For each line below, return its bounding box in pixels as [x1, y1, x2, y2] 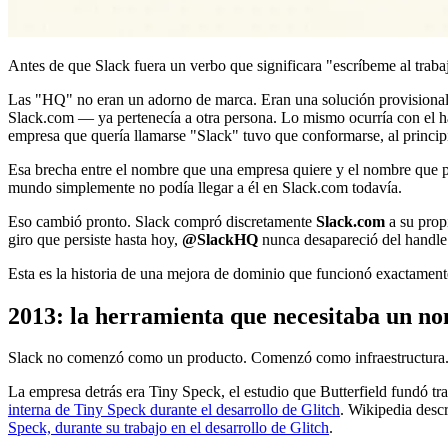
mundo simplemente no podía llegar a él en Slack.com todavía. [8, 178, 402, 196]
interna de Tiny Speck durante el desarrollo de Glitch [8, 401, 340, 419]
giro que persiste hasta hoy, [8, 230, 182, 248]
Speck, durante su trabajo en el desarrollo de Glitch [8, 419, 329, 437]
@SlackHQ [182, 230, 258, 248]
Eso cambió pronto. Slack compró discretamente [8, 212, 316, 230]
